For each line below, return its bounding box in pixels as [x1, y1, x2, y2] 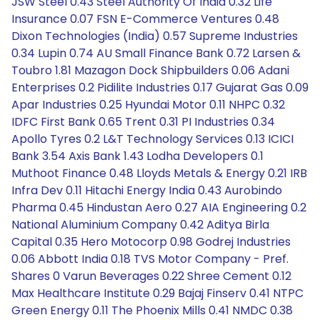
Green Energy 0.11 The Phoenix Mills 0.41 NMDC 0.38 [11, 302, 293, 319]
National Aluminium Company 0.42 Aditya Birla [11, 216, 269, 233]
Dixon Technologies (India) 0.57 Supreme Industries [11, 28, 298, 44]
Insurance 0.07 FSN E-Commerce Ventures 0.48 [11, 11, 279, 27]
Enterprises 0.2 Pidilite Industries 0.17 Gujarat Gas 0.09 [11, 79, 309, 96]
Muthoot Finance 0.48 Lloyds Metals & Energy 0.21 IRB [11, 165, 307, 181]
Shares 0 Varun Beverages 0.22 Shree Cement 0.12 [11, 268, 291, 284]
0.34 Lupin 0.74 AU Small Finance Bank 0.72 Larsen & [11, 45, 301, 61]
